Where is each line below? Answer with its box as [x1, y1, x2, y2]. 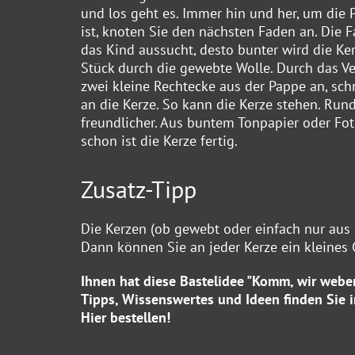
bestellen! [106, 307, 170, 326]
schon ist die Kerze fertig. [81, 131, 238, 150]
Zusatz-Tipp [81, 173, 197, 204]
